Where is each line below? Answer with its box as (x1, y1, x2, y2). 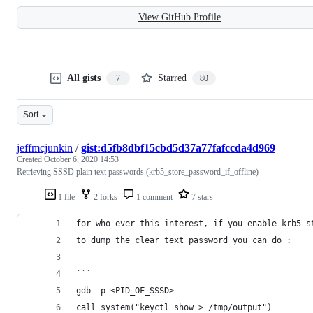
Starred (158, 72, 187, 83)
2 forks (92, 191, 117, 202)
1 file (56, 191, 75, 202)
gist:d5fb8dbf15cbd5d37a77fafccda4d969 (81, 141, 275, 154)
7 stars (189, 191, 213, 202)
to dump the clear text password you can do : (76, 235, 291, 245)
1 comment (134, 191, 173, 202)
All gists (67, 72, 101, 83)
